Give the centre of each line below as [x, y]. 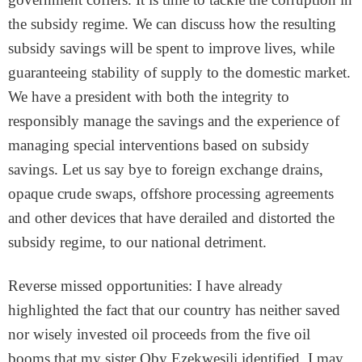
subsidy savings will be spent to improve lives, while [171, 48]
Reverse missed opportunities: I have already [145, 286]
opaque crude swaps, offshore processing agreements [171, 194]
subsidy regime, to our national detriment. [137, 242]
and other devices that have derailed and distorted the [171, 218]
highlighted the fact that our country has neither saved [174, 310]
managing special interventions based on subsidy [159, 145]
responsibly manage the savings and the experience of [174, 121]
